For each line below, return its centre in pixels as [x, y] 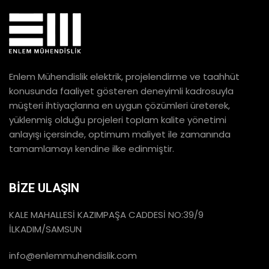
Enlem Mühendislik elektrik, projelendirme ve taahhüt [124, 77]
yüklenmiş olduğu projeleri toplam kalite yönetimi [118, 120]
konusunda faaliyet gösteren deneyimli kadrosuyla [121, 91]
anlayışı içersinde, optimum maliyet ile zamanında [120, 134]
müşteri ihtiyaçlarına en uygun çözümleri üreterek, [119, 105]
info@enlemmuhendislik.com [73, 255]
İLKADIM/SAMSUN [45, 229]
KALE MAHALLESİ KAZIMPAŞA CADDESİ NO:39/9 [106, 215]
